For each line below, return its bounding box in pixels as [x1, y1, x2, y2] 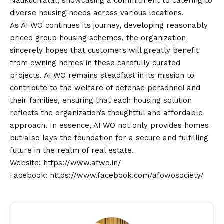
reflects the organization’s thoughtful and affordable [10, 108, 203, 118]
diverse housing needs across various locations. [10, 8, 184, 18]
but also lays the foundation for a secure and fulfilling [10, 133, 208, 143]
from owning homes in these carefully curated [10, 58, 180, 68]
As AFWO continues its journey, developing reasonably [10, 21, 208, 30]
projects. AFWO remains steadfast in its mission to [10, 71, 194, 80]
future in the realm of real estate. [10, 146, 134, 155]
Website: [10, 158, 43, 168]
